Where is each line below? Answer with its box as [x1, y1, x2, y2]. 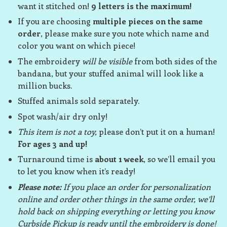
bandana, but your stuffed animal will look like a [18, 67, 204, 79]
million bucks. [18, 80, 72, 91]
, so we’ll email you [143, 154, 215, 165]
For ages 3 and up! [18, 138, 88, 149]
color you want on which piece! [18, 40, 135, 51]
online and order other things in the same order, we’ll [18, 193, 214, 204]
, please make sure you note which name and [41, 28, 209, 39]
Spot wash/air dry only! [18, 110, 107, 122]
